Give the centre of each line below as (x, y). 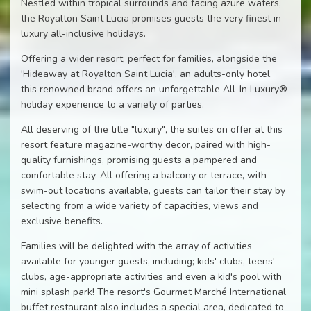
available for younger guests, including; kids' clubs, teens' (148, 261)
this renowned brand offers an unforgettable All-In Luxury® (154, 89)
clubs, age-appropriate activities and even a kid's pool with (151, 276)
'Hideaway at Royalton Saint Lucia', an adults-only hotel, (146, 74)
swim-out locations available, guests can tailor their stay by (153, 190)
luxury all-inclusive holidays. (83, 33)
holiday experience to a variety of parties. (114, 104)
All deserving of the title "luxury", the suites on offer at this (152, 129)
